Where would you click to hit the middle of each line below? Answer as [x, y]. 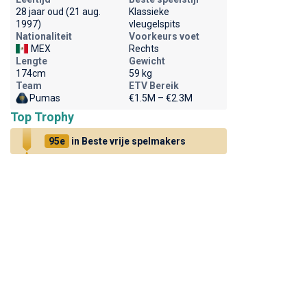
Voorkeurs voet [164, 36]
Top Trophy [42, 117]
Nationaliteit [44, 36]
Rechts [144, 49]
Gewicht [147, 61]
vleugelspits [154, 24]
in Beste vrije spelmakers [127, 141]
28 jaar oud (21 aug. [58, 12]
